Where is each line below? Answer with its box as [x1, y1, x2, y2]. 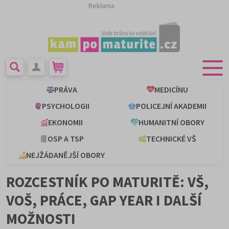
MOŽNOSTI [6, 210, 76, 228]
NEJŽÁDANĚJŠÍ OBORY [26, 150, 105, 160]
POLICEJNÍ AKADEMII [136, 101, 207, 111]
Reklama [88, 1, 114, 10]
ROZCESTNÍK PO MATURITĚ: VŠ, [6, 173, 209, 191]
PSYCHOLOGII [41, 101, 89, 111]
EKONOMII [48, 117, 83, 127]
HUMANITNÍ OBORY [138, 117, 204, 127]
